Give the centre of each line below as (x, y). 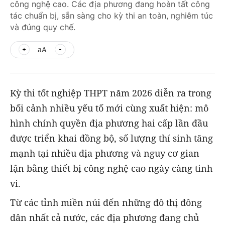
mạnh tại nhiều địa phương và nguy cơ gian (105, 153)
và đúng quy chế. (43, 27)
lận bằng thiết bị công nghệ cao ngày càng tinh (111, 168)
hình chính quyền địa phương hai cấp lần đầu (109, 123)
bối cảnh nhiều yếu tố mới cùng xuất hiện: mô (109, 108)
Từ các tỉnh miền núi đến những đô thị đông (106, 203)
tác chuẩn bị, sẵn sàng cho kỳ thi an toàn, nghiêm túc (111, 16)
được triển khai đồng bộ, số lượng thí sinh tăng (111, 138)
